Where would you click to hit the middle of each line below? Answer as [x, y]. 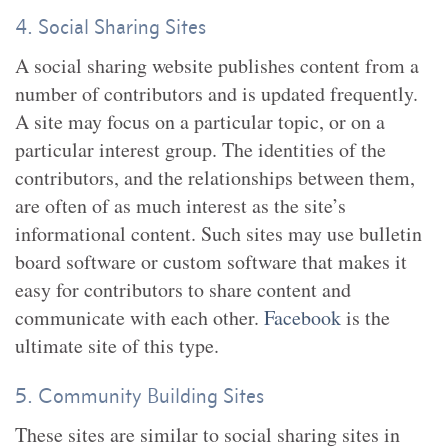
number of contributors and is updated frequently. [216, 93]
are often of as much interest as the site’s [180, 205]
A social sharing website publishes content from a [217, 65]
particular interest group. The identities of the [200, 149]
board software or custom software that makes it [211, 261]
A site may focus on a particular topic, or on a [200, 121]
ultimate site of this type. [117, 345]
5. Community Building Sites [139, 395]
